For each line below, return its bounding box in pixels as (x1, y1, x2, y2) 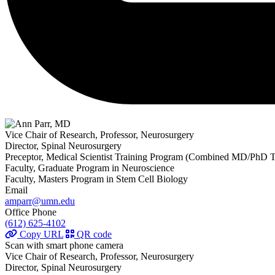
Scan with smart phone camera (5, 240, 123, 251)
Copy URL (17, 229, 63, 240)
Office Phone (5, 207, 56, 218)
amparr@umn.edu (5, 196, 75, 207)
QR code (74, 229, 112, 240)
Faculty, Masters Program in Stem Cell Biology (5, 174, 188, 185)
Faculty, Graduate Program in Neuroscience (5, 163, 174, 174)
